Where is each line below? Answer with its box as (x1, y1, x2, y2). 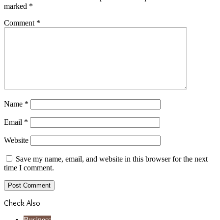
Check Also (4, 198, 40, 208)
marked (4, 2, 29, 11)
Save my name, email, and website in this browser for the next (16, 155, 208, 164)
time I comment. (4, 164, 54, 172)
